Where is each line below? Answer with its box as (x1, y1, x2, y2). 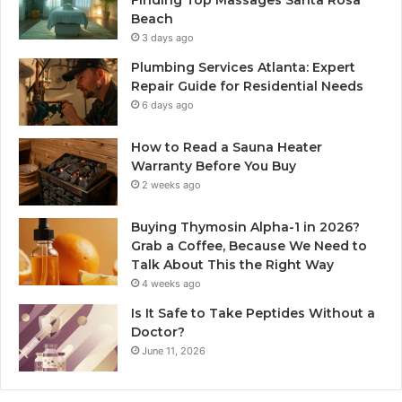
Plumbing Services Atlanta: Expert (131, 58, 355, 75)
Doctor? (131, 323, 185, 340)
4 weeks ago (142, 276, 201, 290)
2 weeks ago (142, 178, 201, 191)
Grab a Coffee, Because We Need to (131, 237, 367, 254)
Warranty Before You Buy (131, 157, 296, 174)
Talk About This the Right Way (131, 256, 334, 273)
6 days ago (142, 98, 194, 111)
